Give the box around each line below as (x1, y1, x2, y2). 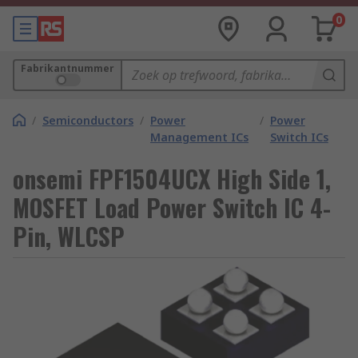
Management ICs (150, 129, 249, 145)
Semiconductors (42, 113, 133, 128)
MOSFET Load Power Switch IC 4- (13, 189, 331, 225)
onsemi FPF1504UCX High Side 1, (13, 161, 331, 197)
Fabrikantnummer (21, 62, 114, 75)
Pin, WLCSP (13, 218, 125, 254)
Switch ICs (269, 129, 328, 145)
